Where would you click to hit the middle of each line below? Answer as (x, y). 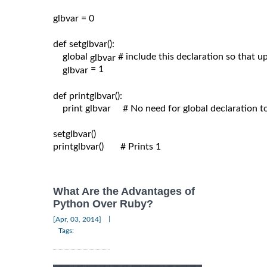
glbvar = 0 (74, 19)
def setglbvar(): (84, 44)
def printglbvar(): (88, 96)
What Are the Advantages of (124, 192)
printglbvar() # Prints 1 (107, 147)
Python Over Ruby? (103, 204)
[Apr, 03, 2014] (77, 219)
